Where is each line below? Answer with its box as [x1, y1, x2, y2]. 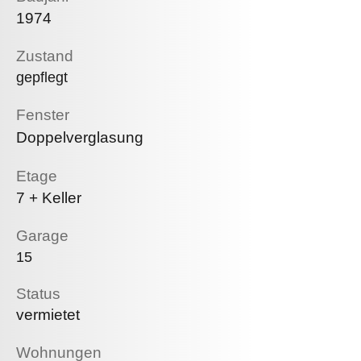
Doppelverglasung [16, 129, 143, 146]
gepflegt [16, 69, 68, 85]
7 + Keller [16, 189, 81, 206]
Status [16, 285, 60, 302]
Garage [16, 227, 68, 244]
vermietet [16, 306, 80, 323]
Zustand [16, 48, 73, 64]
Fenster [16, 106, 69, 123]
